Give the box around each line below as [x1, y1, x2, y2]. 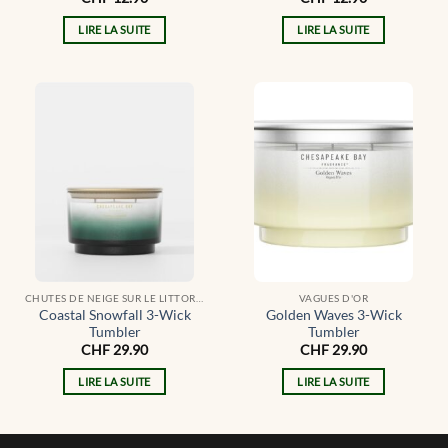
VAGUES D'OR [298, 292, 369, 305]
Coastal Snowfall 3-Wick [38, 306, 191, 323]
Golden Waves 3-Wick [265, 306, 402, 323]
